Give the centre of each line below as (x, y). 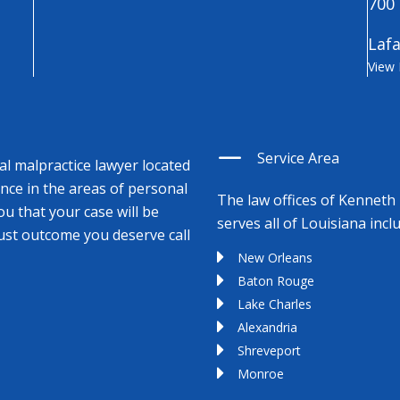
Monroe (261, 374)
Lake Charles (275, 304)
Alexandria (267, 328)
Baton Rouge (276, 281)
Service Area (298, 158)
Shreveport (269, 351)
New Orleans (275, 258)
